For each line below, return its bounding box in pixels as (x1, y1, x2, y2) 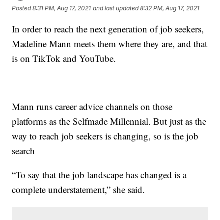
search (12, 144, 35, 157)
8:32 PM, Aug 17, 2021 (140, 4, 200, 12)
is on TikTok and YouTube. (12, 52, 116, 64)
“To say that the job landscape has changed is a (12, 168, 187, 181)
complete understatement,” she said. (12, 183, 145, 195)
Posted (12, 4, 33, 12)
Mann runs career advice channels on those (12, 100, 173, 112)
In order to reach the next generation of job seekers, (12, 22, 204, 35)
